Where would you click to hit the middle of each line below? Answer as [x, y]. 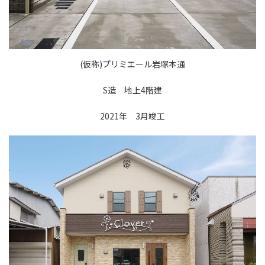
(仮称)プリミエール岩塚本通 [132, 64]
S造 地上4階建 [132, 90]
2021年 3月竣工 [132, 116]
